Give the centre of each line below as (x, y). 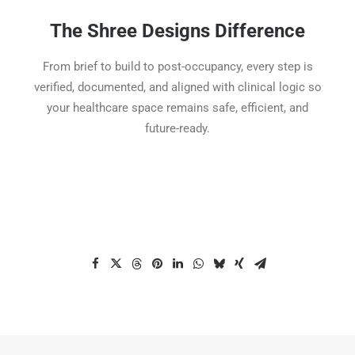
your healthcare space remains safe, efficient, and (177, 107)
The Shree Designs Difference (177, 31)
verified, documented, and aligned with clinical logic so (177, 87)
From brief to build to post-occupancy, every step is (177, 66)
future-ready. (177, 128)
